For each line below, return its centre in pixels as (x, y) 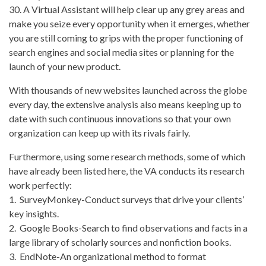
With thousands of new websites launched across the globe (128, 90)
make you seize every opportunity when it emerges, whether (129, 24)
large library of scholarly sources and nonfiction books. (120, 242)
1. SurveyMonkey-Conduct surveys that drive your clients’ (126, 199)
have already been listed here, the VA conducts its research (127, 171)
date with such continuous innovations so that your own (120, 119)
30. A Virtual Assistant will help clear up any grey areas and (127, 9)
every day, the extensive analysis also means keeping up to (125, 104)
